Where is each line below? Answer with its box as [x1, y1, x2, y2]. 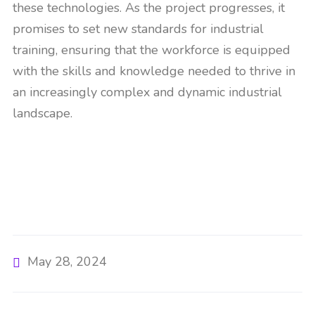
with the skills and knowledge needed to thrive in [13, 63, 295, 79]
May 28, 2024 [27, 252, 107, 270]
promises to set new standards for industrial [13, 20, 264, 37]
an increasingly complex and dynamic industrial [13, 84, 282, 101]
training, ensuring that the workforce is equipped [13, 41, 290, 58]
